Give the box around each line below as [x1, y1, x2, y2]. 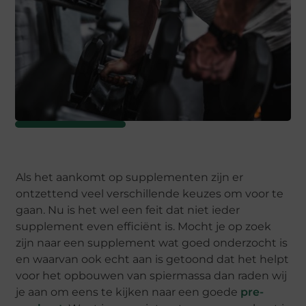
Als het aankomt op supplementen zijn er [16, 171, 244, 184]
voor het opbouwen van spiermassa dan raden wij [16, 269, 288, 283]
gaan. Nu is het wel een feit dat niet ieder [16, 204, 240, 217]
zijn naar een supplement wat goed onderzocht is [16, 236, 288, 250]
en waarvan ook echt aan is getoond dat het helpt [16, 253, 290, 266]
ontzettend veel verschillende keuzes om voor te [16, 187, 284, 201]
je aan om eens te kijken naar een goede [16, 286, 241, 299]
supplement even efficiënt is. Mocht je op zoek [16, 220, 272, 234]
